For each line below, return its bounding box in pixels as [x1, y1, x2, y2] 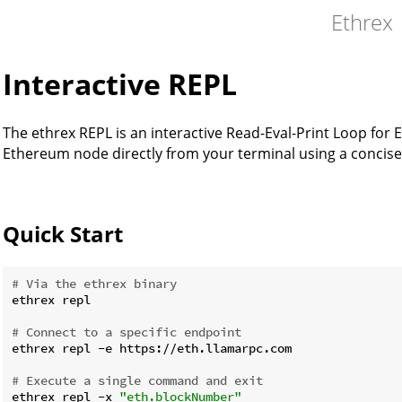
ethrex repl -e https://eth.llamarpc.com [12, 339, 292, 356]
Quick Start [3, 218, 123, 249]
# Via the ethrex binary [12, 275, 177, 292]
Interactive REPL [3, 65, 237, 104]
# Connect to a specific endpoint [12, 323, 241, 340]
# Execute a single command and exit [12, 371, 263, 389]
